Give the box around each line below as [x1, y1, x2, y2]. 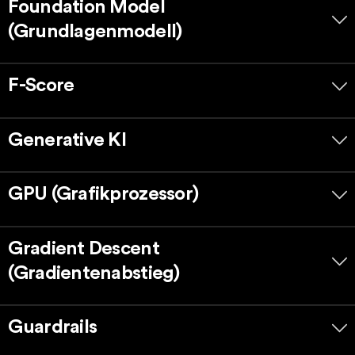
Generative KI [8, 130, 127, 150]
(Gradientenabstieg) [8, 263, 180, 283]
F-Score [8, 76, 74, 96]
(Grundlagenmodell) [8, 21, 182, 41]
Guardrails [8, 318, 97, 338]
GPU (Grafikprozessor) [8, 185, 199, 204]
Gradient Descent [8, 239, 159, 258]
